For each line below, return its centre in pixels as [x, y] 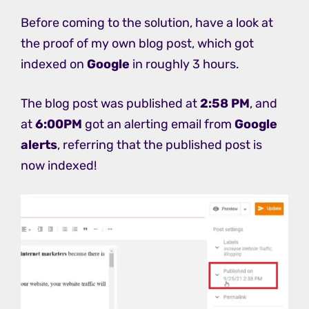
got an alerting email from [158, 124]
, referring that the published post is [160, 144]
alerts [39, 144]
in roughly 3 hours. [186, 64]
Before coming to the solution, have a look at [147, 22]
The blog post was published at [110, 103]
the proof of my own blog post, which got [137, 43]
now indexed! [59, 165]
